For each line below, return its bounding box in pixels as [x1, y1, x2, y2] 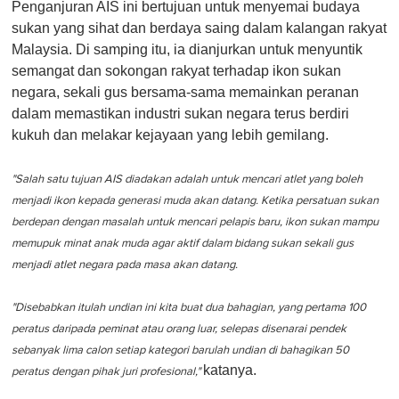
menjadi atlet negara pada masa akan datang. [12, 258, 238, 271]
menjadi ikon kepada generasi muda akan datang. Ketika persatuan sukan [12, 194, 379, 207]
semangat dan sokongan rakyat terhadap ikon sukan [12, 62, 341, 78]
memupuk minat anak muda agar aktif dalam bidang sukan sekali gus [12, 237, 354, 249]
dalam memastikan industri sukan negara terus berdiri [12, 105, 349, 121]
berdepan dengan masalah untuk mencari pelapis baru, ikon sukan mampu [12, 216, 379, 228]
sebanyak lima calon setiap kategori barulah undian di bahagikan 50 [12, 344, 349, 356]
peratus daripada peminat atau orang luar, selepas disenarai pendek [12, 322, 346, 335]
